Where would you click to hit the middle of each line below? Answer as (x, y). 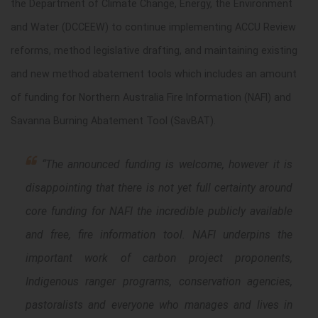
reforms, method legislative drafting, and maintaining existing (154, 50)
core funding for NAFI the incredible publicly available (159, 212)
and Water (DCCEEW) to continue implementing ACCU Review (153, 27)
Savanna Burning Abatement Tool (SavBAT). (113, 120)
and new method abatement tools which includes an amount (154, 73)
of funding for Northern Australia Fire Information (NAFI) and (151, 97)
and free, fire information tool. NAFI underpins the (159, 235)
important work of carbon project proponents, (159, 258)
